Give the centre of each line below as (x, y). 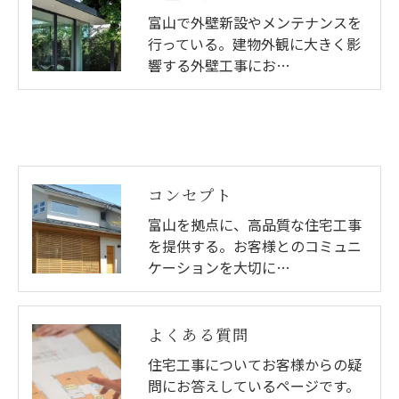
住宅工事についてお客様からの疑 (255, 364)
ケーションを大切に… (219, 267)
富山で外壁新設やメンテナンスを (255, 22)
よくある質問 (199, 334)
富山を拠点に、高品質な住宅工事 (255, 224)
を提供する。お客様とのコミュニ (255, 245)
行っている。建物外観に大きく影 (254, 43)
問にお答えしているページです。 (254, 385)
